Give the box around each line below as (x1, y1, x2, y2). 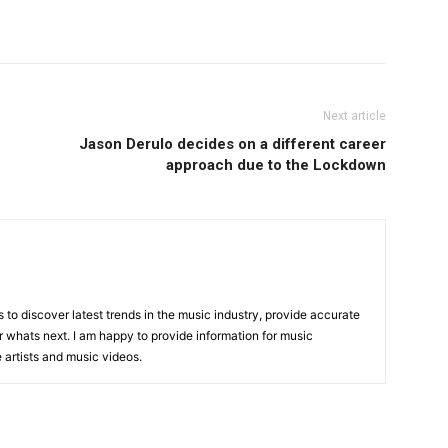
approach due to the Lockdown (166, 155, 386, 174)
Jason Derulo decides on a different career (79, 134, 386, 153)
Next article (323, 108, 386, 123)
